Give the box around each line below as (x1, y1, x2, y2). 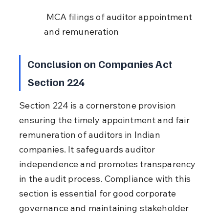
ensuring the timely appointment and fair (19, 114, 192, 126)
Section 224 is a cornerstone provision (19, 99, 178, 111)
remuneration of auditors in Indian (19, 129, 162, 140)
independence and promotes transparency (19, 158, 198, 170)
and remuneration (44, 25, 119, 37)
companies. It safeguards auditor (19, 143, 157, 155)
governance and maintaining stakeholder (19, 202, 191, 214)
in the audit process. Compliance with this (19, 173, 193, 184)
